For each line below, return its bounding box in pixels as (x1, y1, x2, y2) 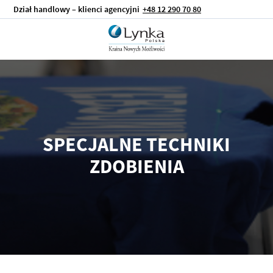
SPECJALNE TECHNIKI (43, 132, 230, 157)
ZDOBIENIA (89, 154, 184, 179)
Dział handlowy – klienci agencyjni (13, 4, 140, 15)
